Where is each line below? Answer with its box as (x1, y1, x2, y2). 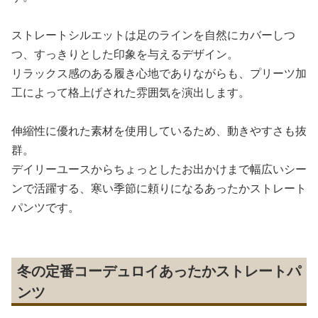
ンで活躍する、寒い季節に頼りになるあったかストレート (11, 180, 307, 196)
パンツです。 (11, 199, 79, 215)
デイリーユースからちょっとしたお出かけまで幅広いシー (11, 161, 307, 177)
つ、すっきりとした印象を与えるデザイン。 (11, 46, 238, 62)
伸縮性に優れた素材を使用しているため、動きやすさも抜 (11, 123, 307, 138)
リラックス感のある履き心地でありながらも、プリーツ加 (11, 65, 307, 81)
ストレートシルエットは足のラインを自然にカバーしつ (11, 27, 295, 43)
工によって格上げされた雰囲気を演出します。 (11, 84, 250, 100)
